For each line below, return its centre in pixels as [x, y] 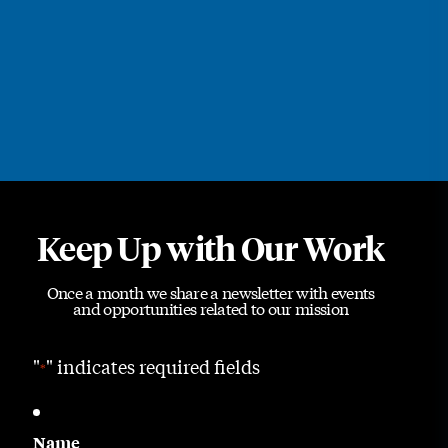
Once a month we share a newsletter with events [210, 291]
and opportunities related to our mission [211, 307]
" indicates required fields [153, 366]
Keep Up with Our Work [210, 247]
